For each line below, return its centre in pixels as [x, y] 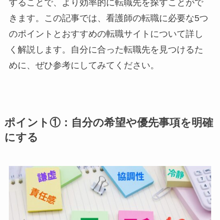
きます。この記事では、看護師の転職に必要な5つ [108, 18]
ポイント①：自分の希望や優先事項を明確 [109, 123]
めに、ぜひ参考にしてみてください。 [84, 65]
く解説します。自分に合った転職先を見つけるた [106, 49]
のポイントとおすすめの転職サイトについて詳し [106, 34]
